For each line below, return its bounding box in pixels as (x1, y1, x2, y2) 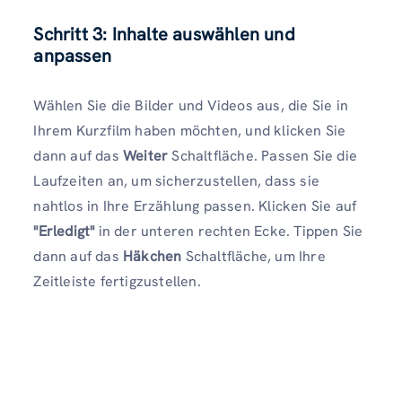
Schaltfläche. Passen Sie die (171, 146, 358, 166)
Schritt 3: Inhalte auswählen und (33, 22, 295, 47)
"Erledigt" (33, 222, 95, 241)
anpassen (33, 44, 111, 68)
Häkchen (123, 247, 182, 267)
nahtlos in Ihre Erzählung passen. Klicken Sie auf (33, 197, 357, 216)
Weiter (123, 146, 172, 166)
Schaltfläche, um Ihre (181, 247, 326, 267)
